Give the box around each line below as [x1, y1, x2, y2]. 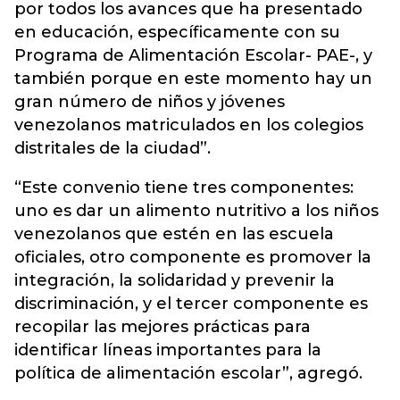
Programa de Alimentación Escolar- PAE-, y [14, 46, 372, 65]
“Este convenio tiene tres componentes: [14, 178, 354, 197]
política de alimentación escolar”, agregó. [14, 363, 362, 383]
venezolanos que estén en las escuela [14, 224, 334, 244]
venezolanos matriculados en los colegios [14, 115, 363, 135]
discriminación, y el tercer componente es [14, 294, 368, 313]
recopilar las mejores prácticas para [14, 317, 311, 337]
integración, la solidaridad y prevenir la [14, 271, 335, 290]
